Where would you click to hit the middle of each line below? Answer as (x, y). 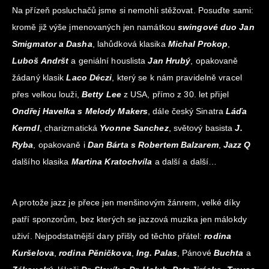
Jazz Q (237, 145)
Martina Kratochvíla (112, 162)
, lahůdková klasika (130, 44)
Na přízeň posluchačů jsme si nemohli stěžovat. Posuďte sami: (133, 11)
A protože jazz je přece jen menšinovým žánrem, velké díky (126, 203)
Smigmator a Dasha (52, 44)
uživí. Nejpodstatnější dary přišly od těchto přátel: (108, 236)
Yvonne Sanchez (134, 128)
